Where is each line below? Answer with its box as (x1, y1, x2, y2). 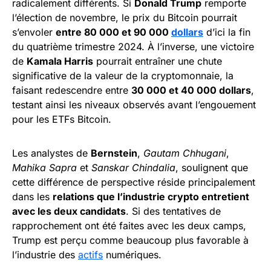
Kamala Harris (27, 55, 93, 68)
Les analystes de (12, 147, 91, 160)
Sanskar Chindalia (91, 162, 175, 174)
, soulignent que (175, 162, 248, 174)
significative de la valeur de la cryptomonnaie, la (12, 70, 233, 82)
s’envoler (12, 26, 56, 39)
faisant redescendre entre (12, 84, 131, 97)
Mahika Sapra (12, 162, 77, 174)
